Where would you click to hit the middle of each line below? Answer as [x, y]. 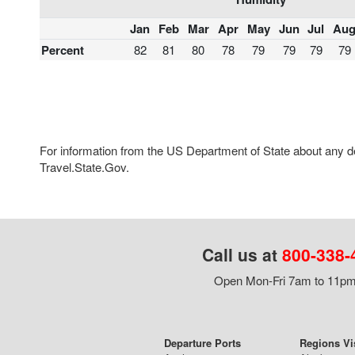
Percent [63, 50]
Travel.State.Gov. [84, 166]
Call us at [242, 254]
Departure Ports [202, 342]
